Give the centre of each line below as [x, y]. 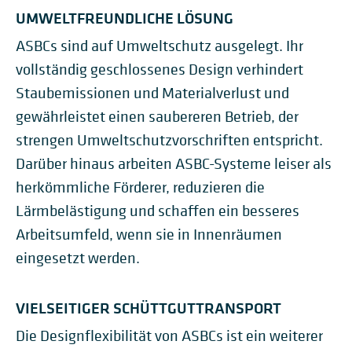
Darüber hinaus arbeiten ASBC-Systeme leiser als [174, 164]
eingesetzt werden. [78, 258]
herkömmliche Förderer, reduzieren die [140, 187]
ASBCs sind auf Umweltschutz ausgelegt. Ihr [159, 46]
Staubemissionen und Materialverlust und [152, 93]
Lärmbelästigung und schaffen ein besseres [158, 211]
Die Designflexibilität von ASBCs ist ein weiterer [169, 336]
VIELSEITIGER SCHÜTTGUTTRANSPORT [148, 308]
